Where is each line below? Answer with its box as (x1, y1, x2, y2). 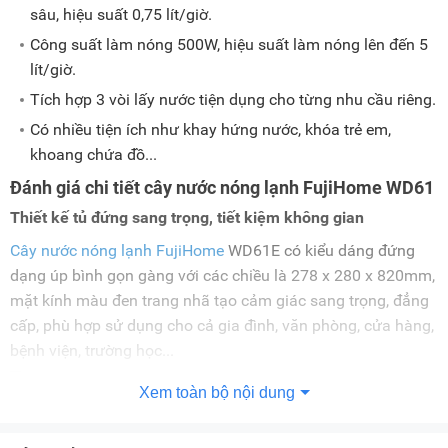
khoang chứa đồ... (30, 145, 157, 165)
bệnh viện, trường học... (10, 341, 174, 361)
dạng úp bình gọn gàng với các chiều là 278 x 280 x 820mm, (10, 266, 435, 286)
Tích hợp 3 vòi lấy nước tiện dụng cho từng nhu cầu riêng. (30, 90, 436, 110)
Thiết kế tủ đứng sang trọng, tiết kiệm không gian (10, 208, 364, 228)
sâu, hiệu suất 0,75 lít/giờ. (30, 5, 212, 25)
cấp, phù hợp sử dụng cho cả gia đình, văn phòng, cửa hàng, (10, 316, 434, 336)
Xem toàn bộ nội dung (138, 384, 295, 402)
